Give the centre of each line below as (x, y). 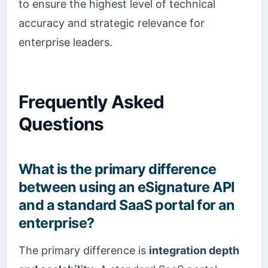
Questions (61, 124)
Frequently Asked (92, 102)
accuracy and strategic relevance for (112, 23)
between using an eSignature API (127, 187)
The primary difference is (84, 251)
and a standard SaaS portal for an (127, 205)
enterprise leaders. (66, 42)
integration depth (194, 251)
